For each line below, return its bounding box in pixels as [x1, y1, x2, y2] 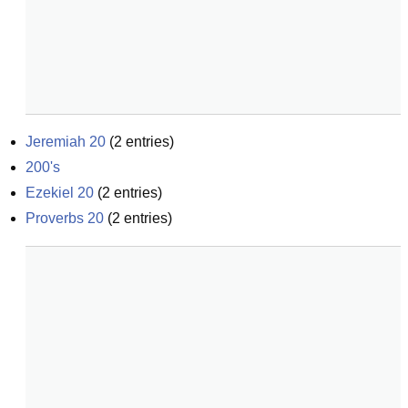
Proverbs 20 [25, 210, 104, 226]
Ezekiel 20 [25, 185, 94, 200]
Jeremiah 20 [25, 134, 106, 149]
